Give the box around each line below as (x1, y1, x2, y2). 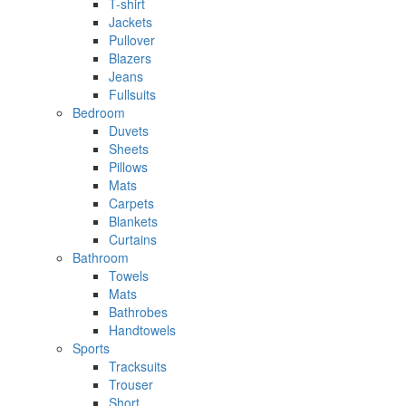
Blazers (109, 48, 151, 67)
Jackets (109, 12, 152, 31)
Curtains (109, 229, 157, 248)
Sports (72, 338, 110, 357)
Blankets (109, 211, 158, 230)
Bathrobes (109, 302, 168, 321)
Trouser (109, 374, 153, 393)
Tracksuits (109, 356, 167, 375)
